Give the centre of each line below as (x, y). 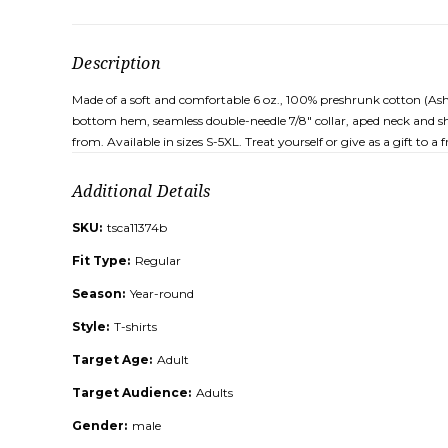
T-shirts (135, 326)
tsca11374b (137, 227)
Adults (214, 392)
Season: (98, 293)
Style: (90, 326)
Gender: (99, 425)
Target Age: (112, 359)
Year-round (162, 293)
